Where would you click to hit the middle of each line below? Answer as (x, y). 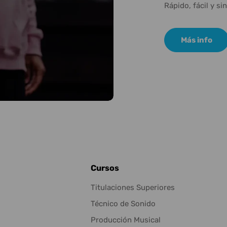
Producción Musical (126, 220)
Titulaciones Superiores (133, 188)
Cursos (105, 168)
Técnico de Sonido (123, 204)
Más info (197, 40)
